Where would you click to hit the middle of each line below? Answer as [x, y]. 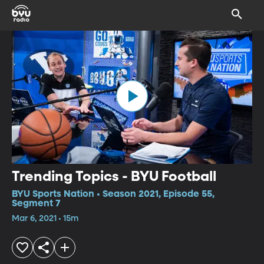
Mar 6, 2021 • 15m [45, 218]
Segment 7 [36, 204]
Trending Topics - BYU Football [114, 176]
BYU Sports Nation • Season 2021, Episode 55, [113, 194]
